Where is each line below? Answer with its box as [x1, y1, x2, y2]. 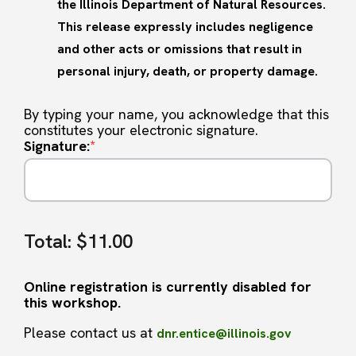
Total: [24, 229, 72, 254]
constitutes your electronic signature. [24, 121, 258, 140]
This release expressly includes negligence [57, 18, 313, 36]
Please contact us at [24, 323, 157, 342]
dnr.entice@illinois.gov [157, 325, 292, 342]
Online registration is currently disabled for [24, 277, 311, 296]
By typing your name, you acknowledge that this [24, 105, 329, 124]
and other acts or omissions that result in [57, 41, 302, 58]
